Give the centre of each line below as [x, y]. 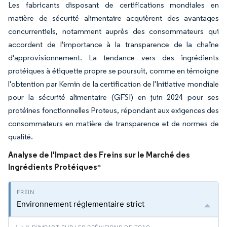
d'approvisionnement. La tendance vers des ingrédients [113, 58]
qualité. [21, 137]
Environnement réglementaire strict [81, 204]
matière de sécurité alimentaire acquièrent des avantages [113, 18]
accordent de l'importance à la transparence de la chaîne [113, 44]
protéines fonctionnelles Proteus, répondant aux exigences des [113, 110]
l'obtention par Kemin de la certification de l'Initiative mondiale [113, 84]
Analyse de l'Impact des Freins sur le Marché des [99, 155]
